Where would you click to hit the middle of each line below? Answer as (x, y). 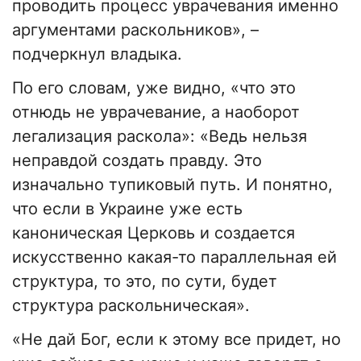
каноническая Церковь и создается (154, 233)
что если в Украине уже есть (127, 209)
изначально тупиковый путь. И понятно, (172, 185)
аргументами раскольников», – (135, 30)
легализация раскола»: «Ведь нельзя (160, 137)
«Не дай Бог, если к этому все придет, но (176, 340)
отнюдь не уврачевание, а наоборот (156, 112)
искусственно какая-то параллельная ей (174, 257)
